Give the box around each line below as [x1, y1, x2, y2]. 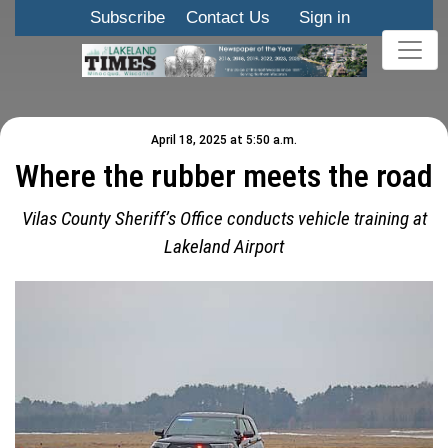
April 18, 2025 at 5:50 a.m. [151, 133, 297, 148]
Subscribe [90, 8, 165, 27]
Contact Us [186, 8, 270, 27]
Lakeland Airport [164, 235, 284, 259]
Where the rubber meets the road [15, 157, 433, 196]
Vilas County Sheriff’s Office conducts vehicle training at [21, 207, 427, 231]
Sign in [299, 8, 350, 27]
